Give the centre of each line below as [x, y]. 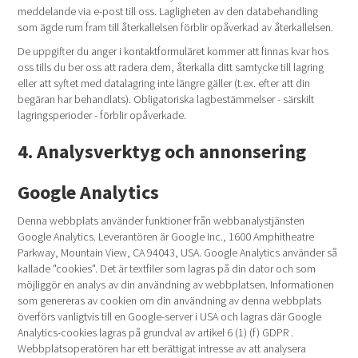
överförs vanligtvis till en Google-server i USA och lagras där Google [170, 316]
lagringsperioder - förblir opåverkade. [102, 115]
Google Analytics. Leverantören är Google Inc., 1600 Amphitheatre [166, 237]
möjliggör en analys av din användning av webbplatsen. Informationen [176, 284]
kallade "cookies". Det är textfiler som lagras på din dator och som [167, 268]
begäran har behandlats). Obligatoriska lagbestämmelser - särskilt [166, 99]
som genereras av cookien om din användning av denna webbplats [170, 300]
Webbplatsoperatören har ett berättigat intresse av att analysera [162, 348]
